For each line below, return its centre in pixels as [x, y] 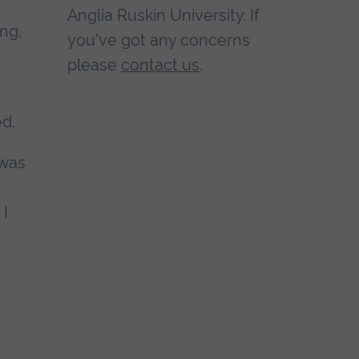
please [95, 65]
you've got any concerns [159, 40]
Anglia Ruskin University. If [164, 15]
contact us [161, 65]
